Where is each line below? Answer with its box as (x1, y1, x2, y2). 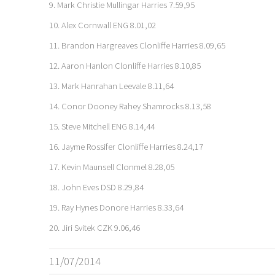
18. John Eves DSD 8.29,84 (49, 182, 144, 193)
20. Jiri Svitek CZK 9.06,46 (49, 222, 140, 233)
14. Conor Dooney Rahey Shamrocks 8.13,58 (49, 101, 211, 112)
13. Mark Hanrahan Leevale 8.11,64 (49, 80, 174, 91)
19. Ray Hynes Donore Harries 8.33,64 (49, 202, 184, 213)
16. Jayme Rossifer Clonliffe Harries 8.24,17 (49, 141, 203, 152)
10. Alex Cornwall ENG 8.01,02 (49, 20, 156, 31)
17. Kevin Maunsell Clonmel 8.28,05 (49, 161, 174, 172)
